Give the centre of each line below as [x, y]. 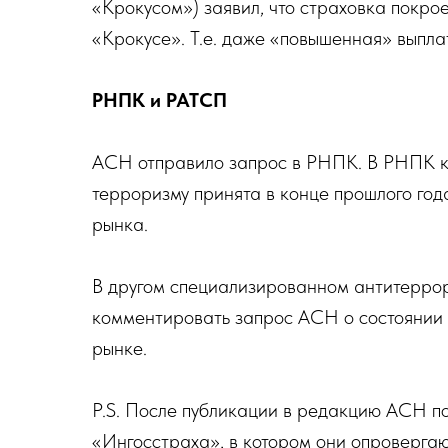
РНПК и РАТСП [159, 100]
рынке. [119, 348]
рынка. [120, 224]
